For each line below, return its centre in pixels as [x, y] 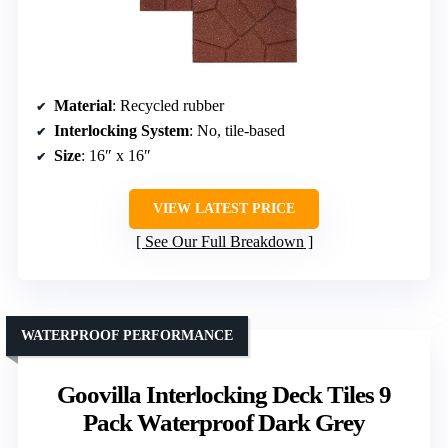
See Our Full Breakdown [224, 241]
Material [83, 105]
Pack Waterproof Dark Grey [224, 422]
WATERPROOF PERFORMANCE [127, 335]
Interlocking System [121, 130]
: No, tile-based [237, 130]
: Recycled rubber [168, 105]
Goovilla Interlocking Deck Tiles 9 [224, 394]
